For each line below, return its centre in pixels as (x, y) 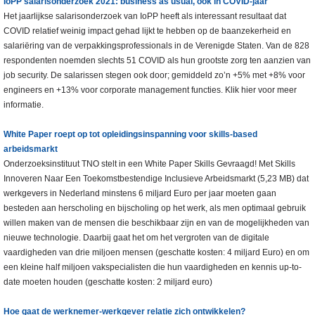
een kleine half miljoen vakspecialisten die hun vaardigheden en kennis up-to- (153, 268)
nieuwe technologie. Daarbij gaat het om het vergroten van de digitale (136, 238)
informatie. (24, 105)
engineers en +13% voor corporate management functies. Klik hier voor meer (150, 90)
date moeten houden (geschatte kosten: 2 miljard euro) (108, 282)
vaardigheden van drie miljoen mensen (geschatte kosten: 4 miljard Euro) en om (156, 253)
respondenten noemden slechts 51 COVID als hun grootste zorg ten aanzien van (157, 61)
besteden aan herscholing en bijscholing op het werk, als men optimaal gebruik (155, 208)
